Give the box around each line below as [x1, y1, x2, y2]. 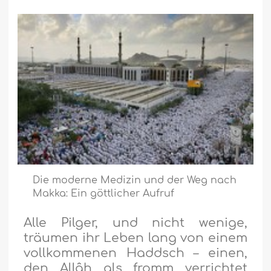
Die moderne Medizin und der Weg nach [33, 175, 237, 186]
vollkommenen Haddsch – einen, [24, 246, 247, 261]
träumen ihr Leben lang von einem [24, 231, 247, 246]
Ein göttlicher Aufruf [71, 188, 175, 200]
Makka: [33, 188, 71, 200]
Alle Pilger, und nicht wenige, [24, 216, 247, 230]
